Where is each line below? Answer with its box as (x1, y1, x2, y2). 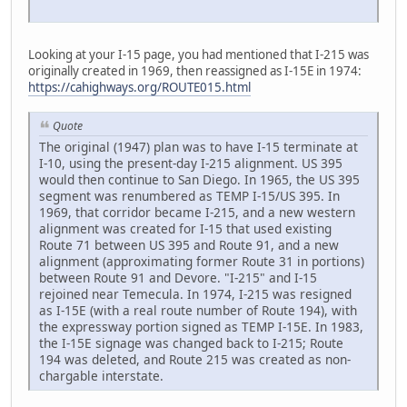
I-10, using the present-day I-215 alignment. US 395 (39, 154, 342, 172)
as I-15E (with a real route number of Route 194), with (39, 301, 357, 319)
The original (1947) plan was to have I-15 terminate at (39, 137, 358, 155)
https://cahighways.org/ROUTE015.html (28, 78, 251, 95)
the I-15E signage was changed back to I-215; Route (39, 333, 343, 352)
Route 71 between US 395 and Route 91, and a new (39, 235, 339, 253)
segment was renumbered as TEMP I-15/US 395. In (39, 186, 340, 204)
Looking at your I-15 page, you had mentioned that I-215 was (28, 45, 369, 63)
